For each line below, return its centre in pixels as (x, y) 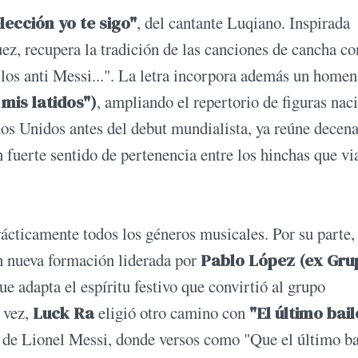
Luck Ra (64, 313)
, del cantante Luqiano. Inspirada (243, 23)
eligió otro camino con (170, 313)
